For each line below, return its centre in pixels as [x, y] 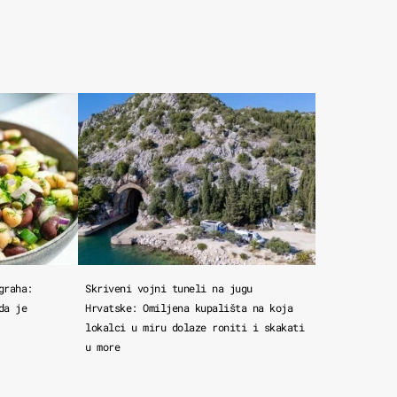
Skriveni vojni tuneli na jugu [169, 288]
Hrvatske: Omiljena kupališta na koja [189, 307]
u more [103, 346]
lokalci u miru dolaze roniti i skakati [195, 327]
